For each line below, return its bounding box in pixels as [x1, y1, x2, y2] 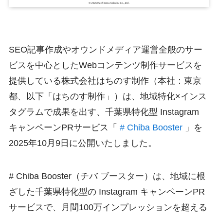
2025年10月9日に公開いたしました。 [8, 138, 157, 148]
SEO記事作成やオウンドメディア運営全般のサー [8, 45, 202, 54]
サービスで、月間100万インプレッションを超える [8, 202, 207, 212]
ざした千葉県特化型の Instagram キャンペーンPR [8, 186, 205, 197]
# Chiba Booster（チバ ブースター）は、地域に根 [8, 171, 205, 181]
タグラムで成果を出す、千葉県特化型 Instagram [8, 107, 199, 117]
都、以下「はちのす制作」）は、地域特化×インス [8, 91, 207, 101]
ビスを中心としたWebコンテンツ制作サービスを [8, 60, 202, 70]
